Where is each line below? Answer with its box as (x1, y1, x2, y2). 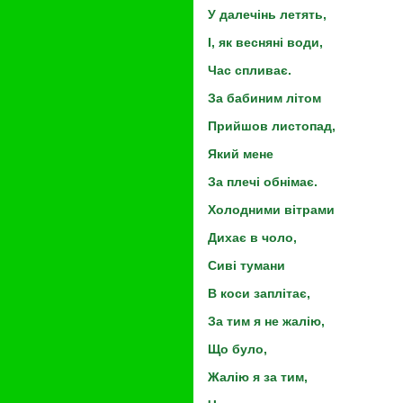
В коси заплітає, (208, 286, 310, 300)
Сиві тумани (208, 258, 285, 273)
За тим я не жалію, (208, 314, 325, 328)
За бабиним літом (208, 91, 321, 105)
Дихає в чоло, (208, 230, 297, 245)
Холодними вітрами (208, 202, 335, 217)
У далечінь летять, (208, 7, 327, 22)
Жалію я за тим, (208, 370, 308, 384)
